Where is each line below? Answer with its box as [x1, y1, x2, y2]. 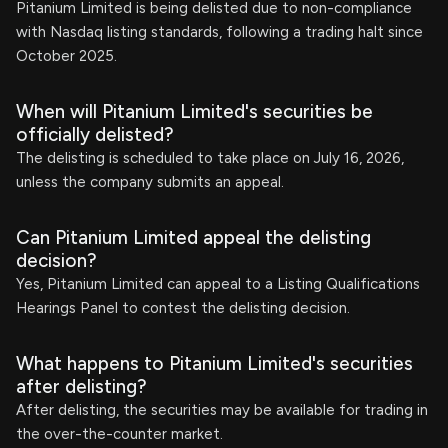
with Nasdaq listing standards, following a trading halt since [16, 23, 423, 41]
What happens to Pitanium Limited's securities [16, 352, 413, 375]
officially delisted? [16, 123, 174, 146]
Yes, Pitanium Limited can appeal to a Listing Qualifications [16, 275, 420, 293]
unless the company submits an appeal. [16, 173, 284, 191]
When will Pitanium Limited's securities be [16, 100, 373, 123]
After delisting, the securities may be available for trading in [16, 401, 428, 419]
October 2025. [16, 47, 117, 65]
